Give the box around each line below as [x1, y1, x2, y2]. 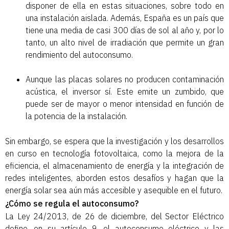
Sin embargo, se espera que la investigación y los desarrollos [5, 136, 224, 147]
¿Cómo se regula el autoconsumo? [5, 198, 139, 209]
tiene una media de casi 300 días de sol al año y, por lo [26, 25, 224, 35]
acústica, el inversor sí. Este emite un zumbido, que [26, 86, 224, 97]
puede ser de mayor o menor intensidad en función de [26, 98, 224, 109]
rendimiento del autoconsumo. [26, 49, 133, 60]
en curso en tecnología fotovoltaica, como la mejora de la [5, 148, 224, 159]
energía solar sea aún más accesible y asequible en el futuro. [5, 185, 222, 196]
